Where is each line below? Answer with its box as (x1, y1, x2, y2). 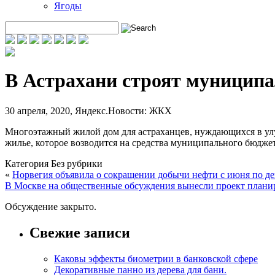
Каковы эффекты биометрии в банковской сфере (54, 253, 258, 264)
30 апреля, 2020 (5, 105, 70, 116)
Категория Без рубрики (5, 158, 103, 169)
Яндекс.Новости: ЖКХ (75, 105, 172, 116)
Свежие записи (29, 224, 130, 241)
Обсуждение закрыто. (5, 201, 96, 212)
